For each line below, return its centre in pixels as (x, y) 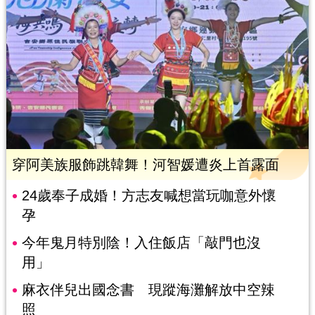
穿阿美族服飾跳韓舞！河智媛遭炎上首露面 (145, 164)
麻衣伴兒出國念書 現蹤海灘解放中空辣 (148, 289)
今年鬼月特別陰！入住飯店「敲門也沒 (141, 242)
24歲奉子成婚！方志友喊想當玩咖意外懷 (149, 195)
